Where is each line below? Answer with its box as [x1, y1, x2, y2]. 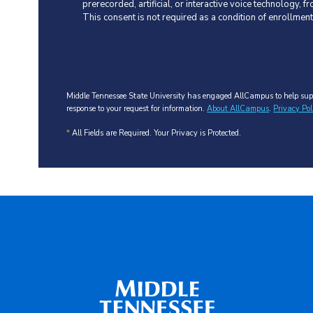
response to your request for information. [66, 103, 208, 115]
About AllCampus [207, 103, 270, 115]
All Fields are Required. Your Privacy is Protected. [70, 127, 242, 138]
